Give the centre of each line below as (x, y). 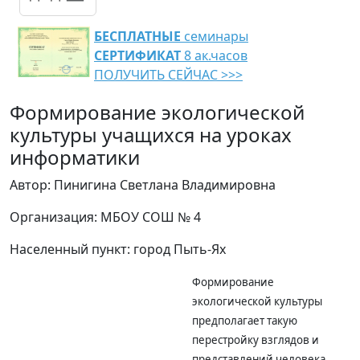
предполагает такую (244, 321)
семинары (215, 36)
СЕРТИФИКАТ (137, 55)
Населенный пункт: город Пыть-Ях (118, 249)
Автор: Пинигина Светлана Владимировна (143, 185)
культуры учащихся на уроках (151, 135)
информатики (75, 157)
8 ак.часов (214, 55)
